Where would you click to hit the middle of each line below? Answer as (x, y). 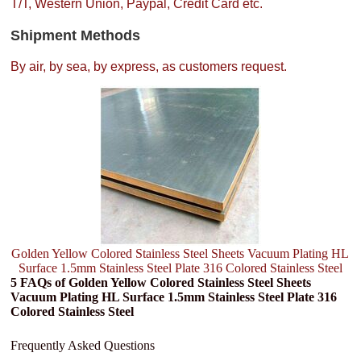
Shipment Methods (76, 35)
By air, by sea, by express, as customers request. (149, 66)
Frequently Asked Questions (83, 345)
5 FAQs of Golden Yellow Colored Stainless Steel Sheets (161, 282)
